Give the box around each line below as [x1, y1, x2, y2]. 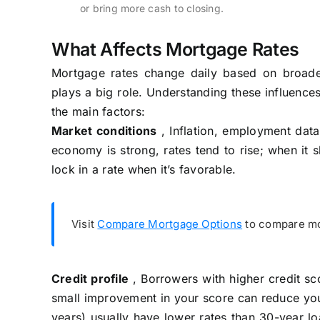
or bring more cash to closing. [79, 1, 224, 14]
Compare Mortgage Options [97, 216, 243, 231]
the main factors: [51, 104, 146, 119]
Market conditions [51, 123, 157, 138]
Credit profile [51, 271, 129, 286]
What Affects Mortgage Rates [51, 38, 299, 60]
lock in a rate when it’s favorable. [51, 161, 236, 176]
